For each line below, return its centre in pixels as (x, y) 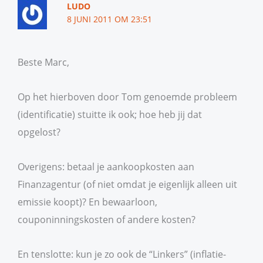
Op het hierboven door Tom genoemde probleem (127, 97)
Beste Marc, (43, 62)
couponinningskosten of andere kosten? (107, 219)
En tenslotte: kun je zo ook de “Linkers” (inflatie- (122, 254)
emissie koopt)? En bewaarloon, (87, 201)
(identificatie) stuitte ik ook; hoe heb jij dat (110, 114)
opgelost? (39, 132)
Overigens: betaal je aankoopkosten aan (106, 166)
